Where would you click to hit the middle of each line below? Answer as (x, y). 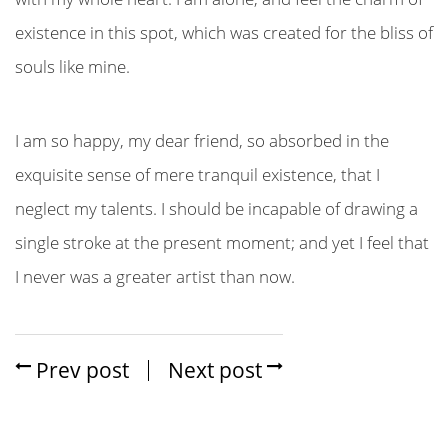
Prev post (80, 370)
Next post (217, 370)
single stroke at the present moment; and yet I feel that (222, 243)
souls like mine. (72, 67)
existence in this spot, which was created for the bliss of (224, 33)
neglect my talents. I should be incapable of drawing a (216, 209)
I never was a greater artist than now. (155, 277)
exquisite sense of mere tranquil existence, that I (197, 175)
